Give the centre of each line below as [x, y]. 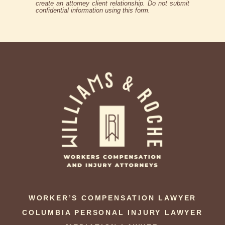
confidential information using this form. [93, 10]
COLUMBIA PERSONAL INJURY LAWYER [113, 212]
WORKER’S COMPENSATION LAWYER [113, 198]
